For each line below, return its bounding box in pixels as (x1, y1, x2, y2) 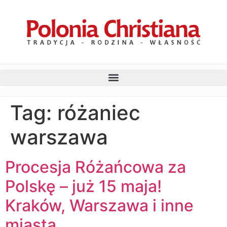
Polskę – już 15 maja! (5, 176, 162, 196)
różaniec (57, 100, 140, 125)
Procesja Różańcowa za (5, 157, 186, 177)
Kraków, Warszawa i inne (5, 195, 194, 215)
